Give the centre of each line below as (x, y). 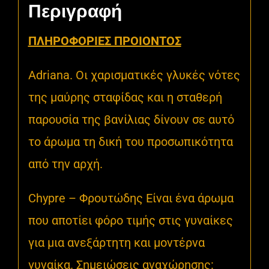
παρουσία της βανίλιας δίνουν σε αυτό (131, 119)
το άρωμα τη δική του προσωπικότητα (130, 141)
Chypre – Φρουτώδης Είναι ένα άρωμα (131, 198)
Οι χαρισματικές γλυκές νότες (158, 75)
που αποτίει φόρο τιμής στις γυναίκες (130, 220)
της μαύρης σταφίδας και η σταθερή (125, 97)
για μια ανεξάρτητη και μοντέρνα (116, 242)
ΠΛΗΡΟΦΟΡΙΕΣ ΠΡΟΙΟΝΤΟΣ (104, 41)
